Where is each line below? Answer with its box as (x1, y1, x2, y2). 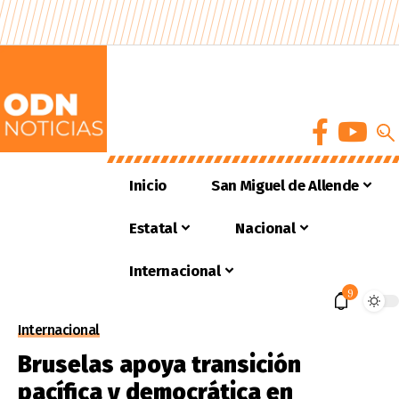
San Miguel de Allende (210, 175, 359, 195)
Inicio (129, 175, 167, 195)
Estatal (129, 218, 177, 238)
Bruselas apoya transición (18, 351, 301, 379)
